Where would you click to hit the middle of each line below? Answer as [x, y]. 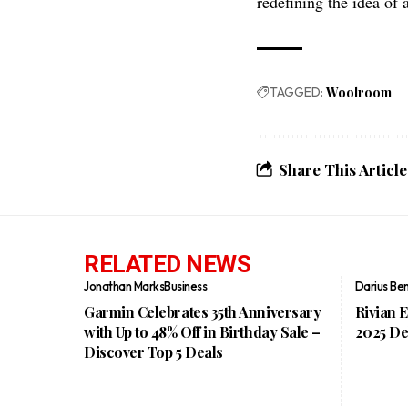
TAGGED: [296, 92]
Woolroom [359, 92]
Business [185, 286]
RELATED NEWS [167, 264]
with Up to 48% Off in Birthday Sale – [202, 332]
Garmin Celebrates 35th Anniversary [203, 312]
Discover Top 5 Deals [153, 352]
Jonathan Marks [124, 286]
